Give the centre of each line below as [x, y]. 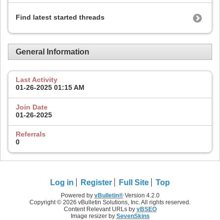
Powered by [77, 196]
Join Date [32, 107]
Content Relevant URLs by [100, 209]
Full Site [134, 183]
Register [96, 183]
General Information [53, 52]
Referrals [31, 134]
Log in [62, 183]
